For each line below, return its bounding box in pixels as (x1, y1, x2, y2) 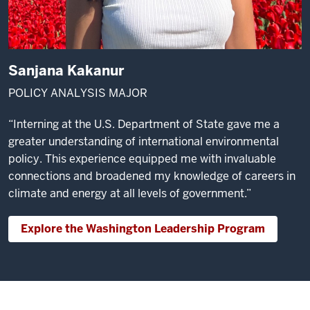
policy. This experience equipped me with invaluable (8, 152, 276, 166)
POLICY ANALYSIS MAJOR (8, 86, 147, 100)
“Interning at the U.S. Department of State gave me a (8, 117, 280, 131)
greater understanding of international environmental (8, 134, 279, 149)
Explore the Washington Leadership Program (21, 221, 265, 236)
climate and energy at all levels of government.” (8, 186, 254, 201)
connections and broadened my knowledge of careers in (8, 169, 295, 183)
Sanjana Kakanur (8, 62, 124, 80)
